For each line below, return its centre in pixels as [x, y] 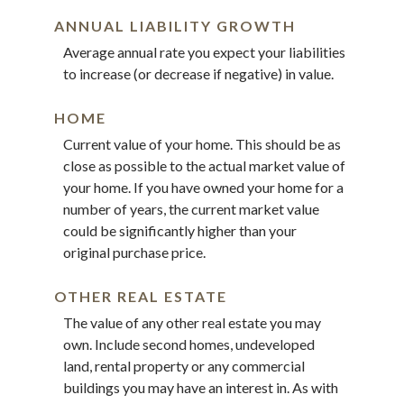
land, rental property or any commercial [184, 366]
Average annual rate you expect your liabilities [204, 51]
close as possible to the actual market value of [204, 165]
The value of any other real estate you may [192, 323]
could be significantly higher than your [180, 230]
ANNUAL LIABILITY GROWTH [175, 25]
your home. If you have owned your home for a [203, 187]
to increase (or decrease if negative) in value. [198, 73]
